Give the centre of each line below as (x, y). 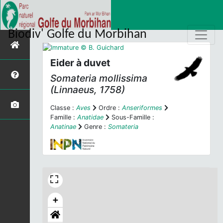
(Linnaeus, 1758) (88, 90)
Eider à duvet (80, 63)
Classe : (63, 108)
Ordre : (109, 108)
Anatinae (63, 127)
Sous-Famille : (132, 117)
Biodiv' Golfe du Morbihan (77, 34)
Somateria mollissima (99, 78)
